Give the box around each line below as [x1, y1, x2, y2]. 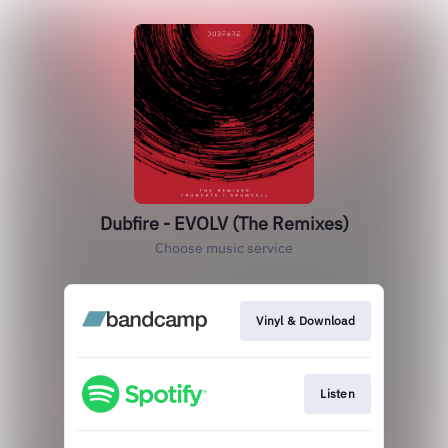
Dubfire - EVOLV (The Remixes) [99, 212, 349, 235]
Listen [320, 386, 355, 402]
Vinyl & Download [256, 313, 355, 328]
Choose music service [155, 239, 293, 257]
